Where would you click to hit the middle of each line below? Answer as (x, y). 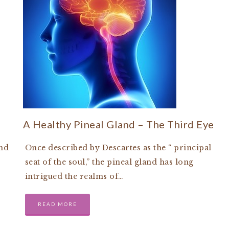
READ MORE (57, 204)
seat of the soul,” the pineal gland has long (109, 162)
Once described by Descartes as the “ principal (118, 148)
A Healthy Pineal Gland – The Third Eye (118, 124)
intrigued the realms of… (74, 176)
